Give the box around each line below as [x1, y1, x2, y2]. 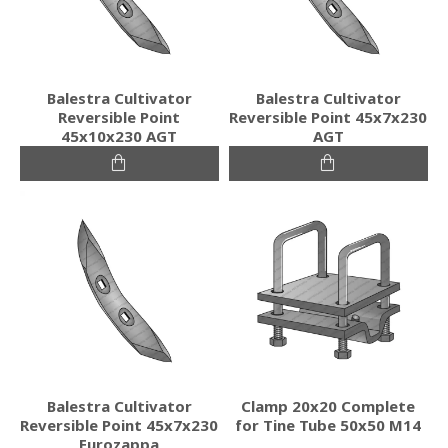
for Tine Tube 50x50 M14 [235, 414, 422, 435]
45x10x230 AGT [61, 125, 178, 146]
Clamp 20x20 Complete [241, 395, 416, 416]
